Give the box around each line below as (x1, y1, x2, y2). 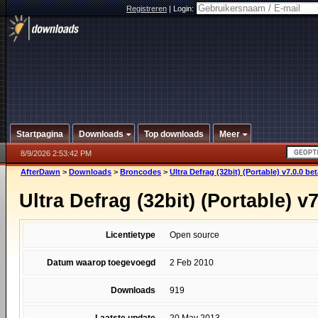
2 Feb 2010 (170, 258, 214, 268)
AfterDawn (21, 168, 60, 176)
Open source (170, 230, 219, 240)
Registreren (126, 4, 167, 13)
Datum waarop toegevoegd (47, 258, 155, 268)
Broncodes (120, 168, 161, 176)
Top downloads (144, 129, 204, 139)
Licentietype (106, 230, 155, 240)
